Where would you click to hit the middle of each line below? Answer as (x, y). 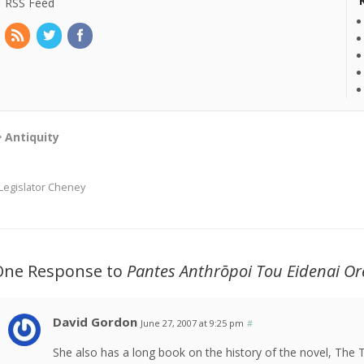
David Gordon (95, 322)
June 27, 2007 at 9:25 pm (193, 323)
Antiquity (32, 137)
